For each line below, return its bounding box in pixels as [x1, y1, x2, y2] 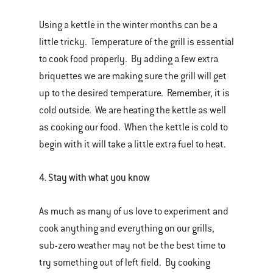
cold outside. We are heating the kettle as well [39, 104, 226, 116]
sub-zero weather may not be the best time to [39, 239, 225, 252]
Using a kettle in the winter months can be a [39, 19, 218, 31]
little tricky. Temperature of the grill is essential [39, 36, 234, 48]
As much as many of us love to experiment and [39, 205, 229, 218]
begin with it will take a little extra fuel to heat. [39, 138, 228, 151]
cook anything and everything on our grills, [39, 222, 214, 235]
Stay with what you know [48, 171, 150, 184]
